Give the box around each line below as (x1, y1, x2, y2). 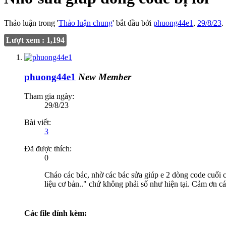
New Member (78, 71, 131, 82)
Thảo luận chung (59, 18, 112, 27)
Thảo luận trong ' (4, 18, 59, 27)
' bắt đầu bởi (112, 18, 153, 27)
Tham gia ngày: (24, 92, 74, 101)
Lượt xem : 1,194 (6, 35, 65, 44)
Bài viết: (24, 118, 51, 127)
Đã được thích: (24, 144, 72, 153)
